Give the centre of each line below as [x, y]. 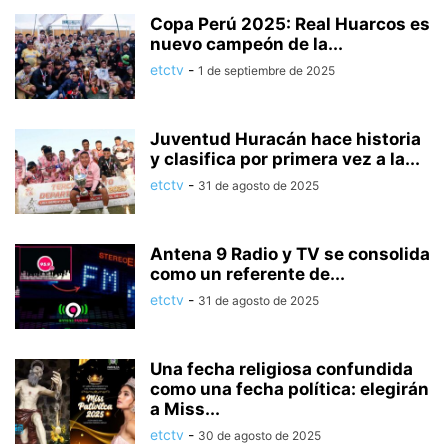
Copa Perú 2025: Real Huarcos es [290, 24]
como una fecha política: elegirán [289, 389]
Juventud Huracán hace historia [285, 139]
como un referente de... [247, 274]
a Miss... [185, 409]
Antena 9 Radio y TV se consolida [290, 254]
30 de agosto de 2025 [259, 435]
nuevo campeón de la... [246, 44]
